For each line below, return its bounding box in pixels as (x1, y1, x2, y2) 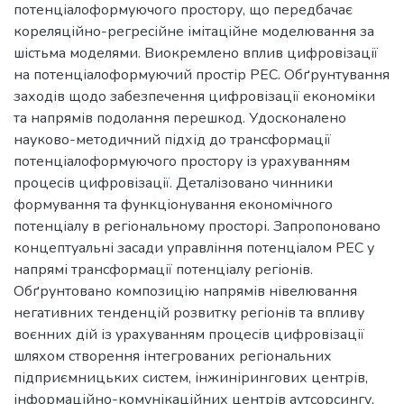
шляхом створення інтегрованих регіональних (14, 346, 332, 366)
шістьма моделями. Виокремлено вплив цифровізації (14, 43, 378, 63)
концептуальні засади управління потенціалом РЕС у (14, 238, 374, 258)
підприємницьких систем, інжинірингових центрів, (14, 368, 368, 388)
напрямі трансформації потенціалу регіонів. (14, 260, 313, 280)
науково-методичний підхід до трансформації (14, 130, 331, 150)
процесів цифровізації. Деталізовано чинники (14, 173, 333, 193)
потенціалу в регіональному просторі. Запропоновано (14, 216, 381, 236)
